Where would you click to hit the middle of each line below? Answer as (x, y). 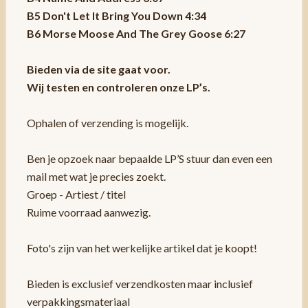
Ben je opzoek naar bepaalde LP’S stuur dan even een (149, 159)
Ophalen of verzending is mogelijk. (107, 123)
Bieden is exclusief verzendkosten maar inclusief (140, 284)
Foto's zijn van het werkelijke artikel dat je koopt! (142, 248)
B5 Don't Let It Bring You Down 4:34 (116, 16)
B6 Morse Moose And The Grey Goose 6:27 (136, 34)
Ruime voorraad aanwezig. (88, 212)
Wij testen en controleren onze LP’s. (118, 87)
